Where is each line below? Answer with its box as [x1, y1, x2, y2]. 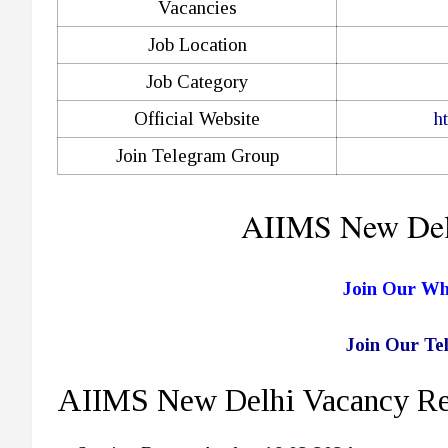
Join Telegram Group [115, 144, 279, 166]
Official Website [134, 107, 260, 129]
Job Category [145, 70, 249, 92]
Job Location [147, 33, 247, 55]
